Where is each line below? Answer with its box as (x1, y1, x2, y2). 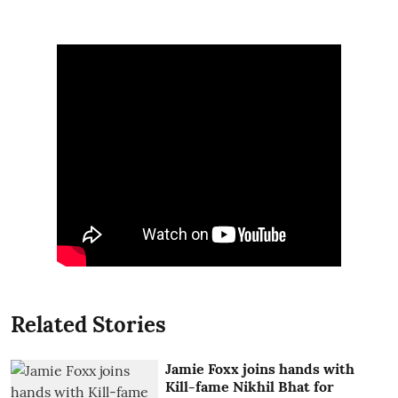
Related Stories (11, 311, 166, 339)
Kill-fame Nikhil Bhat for (165, 378, 335, 396)
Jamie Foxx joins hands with (165, 360, 355, 378)
